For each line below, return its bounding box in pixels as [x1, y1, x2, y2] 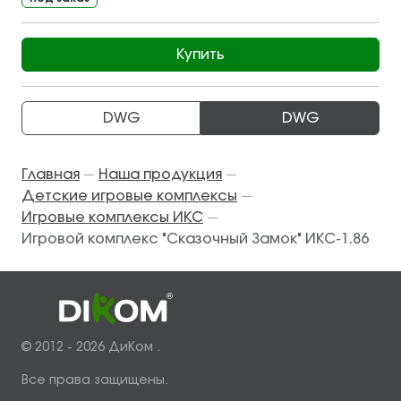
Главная [21, 167, 80, 183]
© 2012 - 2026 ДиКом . [21, 341, 160, 354]
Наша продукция [98, 167, 222, 183]
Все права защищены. [21, 374, 168, 388]
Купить [176, 47, 225, 63]
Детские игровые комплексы [21, 189, 237, 204]
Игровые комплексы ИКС [21, 210, 203, 226]
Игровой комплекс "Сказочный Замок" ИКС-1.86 [21, 232, 369, 247]
